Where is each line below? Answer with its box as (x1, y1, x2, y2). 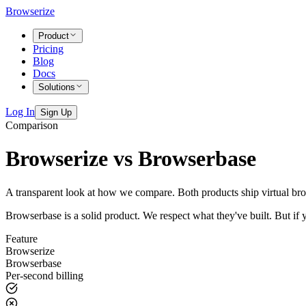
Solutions (38, 82, 75, 92)
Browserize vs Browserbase (5, 146, 256, 171)
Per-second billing (5, 269, 83, 281)
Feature (5, 232, 38, 245)
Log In (5, 106, 35, 117)
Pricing (33, 43, 64, 55)
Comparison (5, 120, 58, 131)
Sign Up (40, 107, 72, 117)
